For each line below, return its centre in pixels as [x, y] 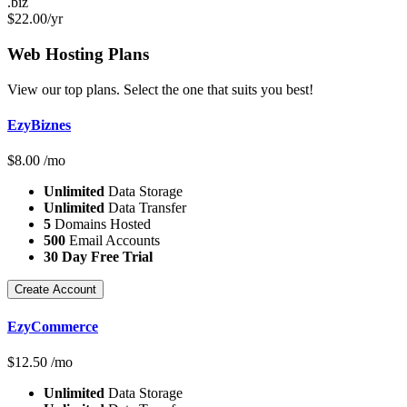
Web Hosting [58, 55]
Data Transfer [145, 208]
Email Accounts [113, 241]
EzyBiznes [39, 125]
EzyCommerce [53, 326]
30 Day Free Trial [98, 257]
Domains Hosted [101, 224]
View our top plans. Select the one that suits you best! [160, 89]
